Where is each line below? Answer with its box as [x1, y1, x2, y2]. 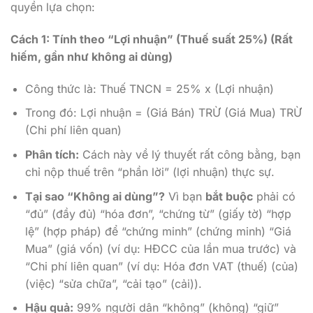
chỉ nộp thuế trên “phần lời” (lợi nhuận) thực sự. [24, 164, 275, 179]
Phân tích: [24, 147, 79, 161]
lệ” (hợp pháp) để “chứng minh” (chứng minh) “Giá [24, 224, 291, 238]
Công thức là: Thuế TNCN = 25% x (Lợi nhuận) [24, 81, 274, 96]
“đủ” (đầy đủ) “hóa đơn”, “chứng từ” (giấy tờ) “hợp [24, 206, 291, 221]
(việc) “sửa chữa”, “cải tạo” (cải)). [24, 276, 202, 291]
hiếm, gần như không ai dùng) [10, 49, 173, 64]
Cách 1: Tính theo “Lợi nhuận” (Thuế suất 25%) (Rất [10, 31, 293, 46]
